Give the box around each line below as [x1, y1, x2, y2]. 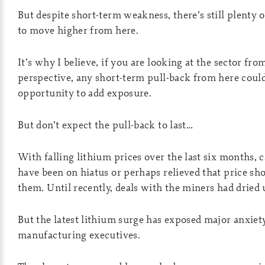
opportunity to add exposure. [18, 86, 152, 99]
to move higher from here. [18, 23, 138, 37]
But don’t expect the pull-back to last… [18, 118, 193, 131]
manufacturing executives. [18, 228, 140, 241]
